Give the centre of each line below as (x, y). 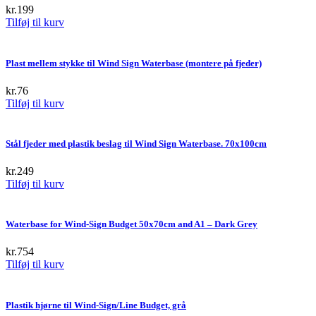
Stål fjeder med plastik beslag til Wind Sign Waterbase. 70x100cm (136, 143)
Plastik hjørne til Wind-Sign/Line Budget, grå (96, 305)
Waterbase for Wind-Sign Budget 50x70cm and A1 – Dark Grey (132, 224)
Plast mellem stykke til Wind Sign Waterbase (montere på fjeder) (134, 63)
